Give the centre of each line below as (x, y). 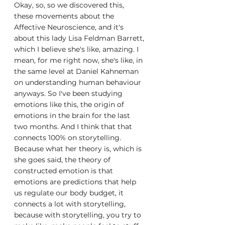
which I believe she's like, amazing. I (77, 49)
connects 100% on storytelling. (69, 138)
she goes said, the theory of (63, 160)
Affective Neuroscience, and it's (70, 27)
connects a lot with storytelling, (71, 204)
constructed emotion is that (65, 171)
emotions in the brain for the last (73, 116)
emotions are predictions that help (76, 182)
